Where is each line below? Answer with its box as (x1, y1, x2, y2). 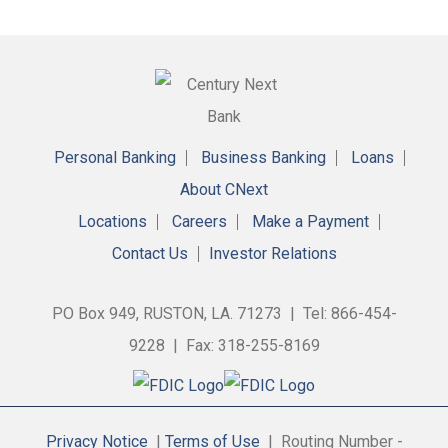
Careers (172, 211, 227, 231)
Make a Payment (252, 211, 369, 231)
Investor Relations (208, 243, 337, 263)
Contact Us (111, 243, 188, 263)
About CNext (180, 179, 268, 199)
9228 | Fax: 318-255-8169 (128, 335, 320, 355)
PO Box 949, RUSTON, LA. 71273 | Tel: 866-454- (51, 303, 397, 323)
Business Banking (200, 147, 326, 167)
